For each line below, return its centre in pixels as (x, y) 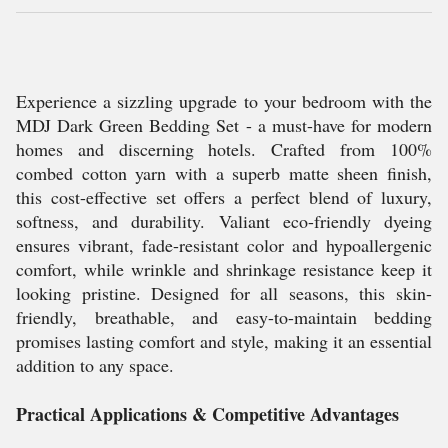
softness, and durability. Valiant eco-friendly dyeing (224, 221)
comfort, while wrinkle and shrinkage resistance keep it (224, 269)
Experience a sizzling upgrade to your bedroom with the (224, 101)
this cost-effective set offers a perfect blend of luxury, (224, 197)
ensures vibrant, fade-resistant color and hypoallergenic (224, 245)
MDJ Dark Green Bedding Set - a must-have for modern (224, 125)
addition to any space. (95, 365)
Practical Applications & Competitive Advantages (207, 414)
